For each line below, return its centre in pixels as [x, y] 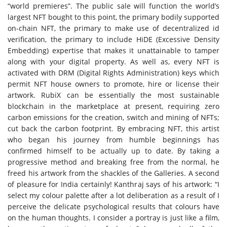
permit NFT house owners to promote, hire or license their [113, 84]
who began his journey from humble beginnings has [113, 140]
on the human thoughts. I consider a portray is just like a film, [113, 218]
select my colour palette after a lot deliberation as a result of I [113, 195]
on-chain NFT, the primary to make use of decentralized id [113, 28]
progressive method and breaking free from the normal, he [113, 162]
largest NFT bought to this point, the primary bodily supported [113, 17]
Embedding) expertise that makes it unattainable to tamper [113, 50]
